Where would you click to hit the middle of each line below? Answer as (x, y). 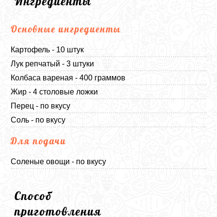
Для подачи (39, 141)
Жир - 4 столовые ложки (54, 92)
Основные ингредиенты (66, 29)
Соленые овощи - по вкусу (59, 162)
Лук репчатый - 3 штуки (53, 64)
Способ (33, 196)
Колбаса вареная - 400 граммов (68, 78)
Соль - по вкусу (38, 120)
